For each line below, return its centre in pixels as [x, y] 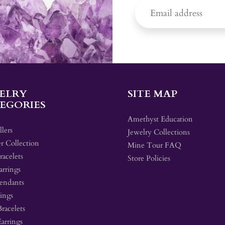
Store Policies [149, 158]
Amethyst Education [160, 119]
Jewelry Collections [159, 132]
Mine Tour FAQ [154, 145]
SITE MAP [152, 93]
